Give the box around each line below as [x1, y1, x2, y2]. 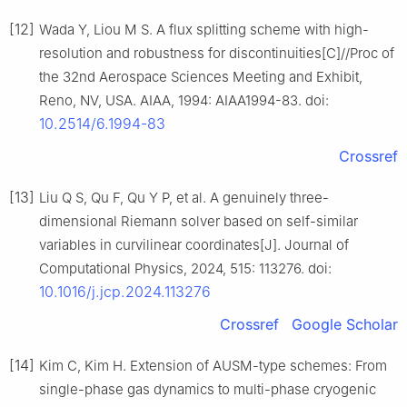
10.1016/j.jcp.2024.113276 [39, 283, 211, 302]
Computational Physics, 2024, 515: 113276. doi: [39, 260, 332, 278]
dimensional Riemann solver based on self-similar [39, 213, 358, 231]
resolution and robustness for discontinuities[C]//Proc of [39, 45, 394, 63]
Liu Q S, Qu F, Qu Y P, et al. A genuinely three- [39, 189, 329, 207]
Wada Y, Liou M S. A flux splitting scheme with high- [39, 21, 369, 39]
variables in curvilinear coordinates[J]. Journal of [39, 236, 349, 254]
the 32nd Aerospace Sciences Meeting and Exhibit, [39, 68, 362, 86]
